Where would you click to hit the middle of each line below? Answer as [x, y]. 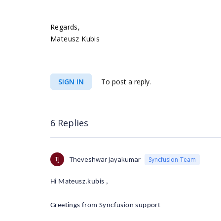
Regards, [65, 27]
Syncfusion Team [172, 159]
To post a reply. [125, 82]
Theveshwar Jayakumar [105, 159]
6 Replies [69, 123]
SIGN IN [71, 82]
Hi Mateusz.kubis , [79, 182]
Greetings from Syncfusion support [106, 205]
